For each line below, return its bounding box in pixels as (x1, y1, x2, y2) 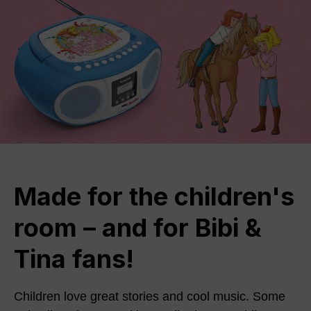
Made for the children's (14, 181, 294, 212)
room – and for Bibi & (14, 212, 262, 244)
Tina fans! (14, 244, 134, 275)
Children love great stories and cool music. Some (14, 289, 285, 304)
